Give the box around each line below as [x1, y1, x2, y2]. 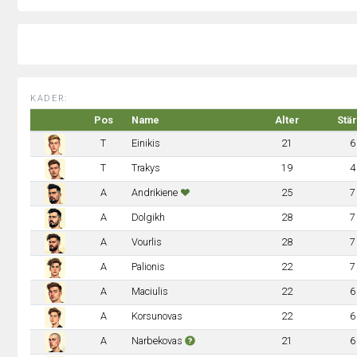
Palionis [131, 261, 165, 273]
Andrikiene [131, 186, 180, 198]
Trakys [131, 162, 160, 174]
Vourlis [131, 236, 162, 248]
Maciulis [131, 285, 168, 297]
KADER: [30, 93, 68, 104]
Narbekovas [131, 335, 185, 347]
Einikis [131, 137, 160, 149]
